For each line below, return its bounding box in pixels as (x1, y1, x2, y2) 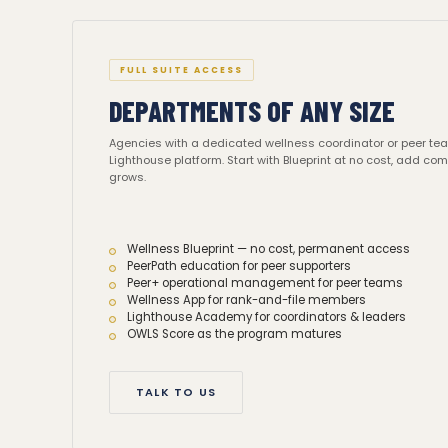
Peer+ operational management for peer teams (127, 275, 403, 291)
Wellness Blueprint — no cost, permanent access (127, 241, 410, 257)
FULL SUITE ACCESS (120, 64, 243, 76)
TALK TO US (136, 384, 216, 400)
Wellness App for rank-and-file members (127, 292, 366, 308)
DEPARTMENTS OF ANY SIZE (109, 94, 395, 128)
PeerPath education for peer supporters (127, 258, 351, 274)
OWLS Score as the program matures (127, 326, 342, 342)
